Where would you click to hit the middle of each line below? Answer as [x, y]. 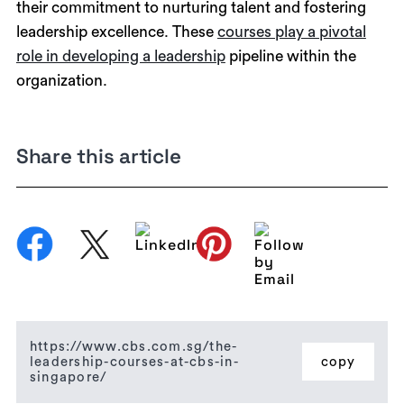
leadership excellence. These [116, 32]
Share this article [98, 157]
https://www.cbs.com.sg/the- [133, 346]
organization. [61, 80]
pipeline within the [290, 56]
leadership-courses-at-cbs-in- [134, 362]
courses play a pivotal [291, 32]
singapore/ [68, 377]
